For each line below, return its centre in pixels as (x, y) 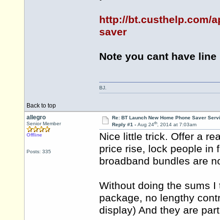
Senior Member (44, 124)
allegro (36, 117)
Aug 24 (146, 125)
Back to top (41, 106)
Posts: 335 (39, 151)
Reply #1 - (124, 125)
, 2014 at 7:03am (177, 125)
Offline (34, 135)
